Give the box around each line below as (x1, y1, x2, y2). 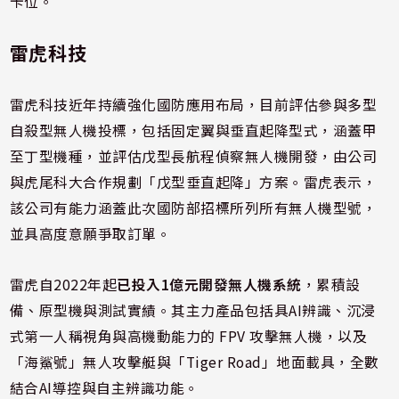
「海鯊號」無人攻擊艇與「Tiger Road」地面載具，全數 (9, 352, 379, 372)
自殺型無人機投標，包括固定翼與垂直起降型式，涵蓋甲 (9, 120, 378, 141)
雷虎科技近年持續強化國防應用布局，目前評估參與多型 (9, 94, 378, 115)
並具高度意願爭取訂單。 (9, 224, 172, 244)
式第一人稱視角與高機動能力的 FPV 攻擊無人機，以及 (9, 326, 368, 346)
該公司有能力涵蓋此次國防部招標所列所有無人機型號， (9, 198, 378, 218)
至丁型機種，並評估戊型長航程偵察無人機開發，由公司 (9, 146, 378, 167)
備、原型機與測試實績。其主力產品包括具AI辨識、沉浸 (9, 300, 376, 321)
